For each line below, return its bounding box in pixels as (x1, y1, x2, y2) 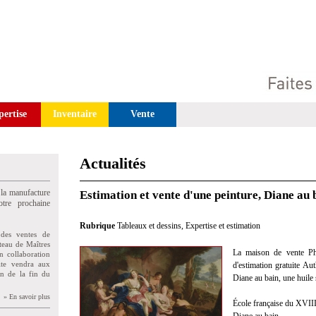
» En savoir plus (4, 293, 50, 300)
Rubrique (80, 221, 117, 231)
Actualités (80, 154, 146, 172)
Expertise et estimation (186, 221, 260, 231)
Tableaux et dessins (117, 221, 181, 231)
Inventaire (53, 109, 97, 119)
